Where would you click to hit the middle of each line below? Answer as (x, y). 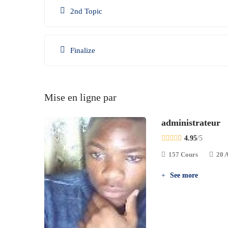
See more (183, 175)
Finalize (83, 50)
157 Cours (183, 154)
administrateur (191, 123)
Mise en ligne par (80, 97)
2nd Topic (86, 11)
